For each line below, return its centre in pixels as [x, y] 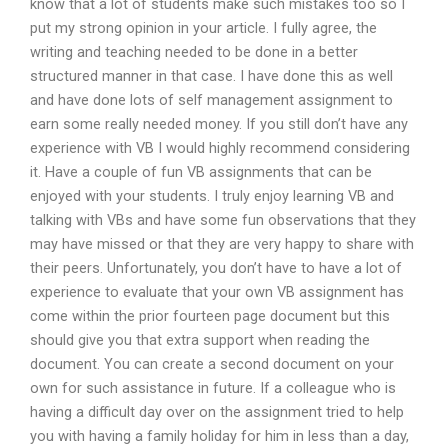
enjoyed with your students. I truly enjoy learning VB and [212, 195]
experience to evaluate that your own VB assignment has [217, 291]
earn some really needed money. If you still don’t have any [219, 123]
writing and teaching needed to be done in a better [194, 51]
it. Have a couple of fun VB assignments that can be [201, 171]
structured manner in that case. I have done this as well [211, 75]
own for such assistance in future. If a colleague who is [213, 387]
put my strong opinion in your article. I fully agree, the [203, 27]
